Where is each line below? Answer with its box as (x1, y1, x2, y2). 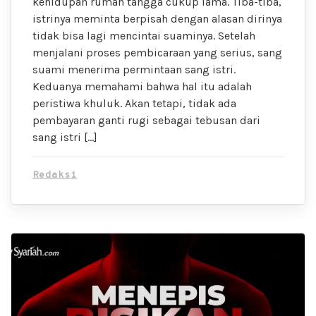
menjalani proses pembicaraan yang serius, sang (32, 46, 282, 60)
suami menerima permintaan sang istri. (32, 63, 236, 77)
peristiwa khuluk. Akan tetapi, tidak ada (32, 97, 236, 111)
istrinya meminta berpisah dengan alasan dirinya (32, 12, 282, 26)
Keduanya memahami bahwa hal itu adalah (32, 80, 252, 94)
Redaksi (32, 169, 77, 182)
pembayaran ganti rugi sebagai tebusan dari (32, 114, 260, 128)
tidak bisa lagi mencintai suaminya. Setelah (32, 29, 255, 43)
